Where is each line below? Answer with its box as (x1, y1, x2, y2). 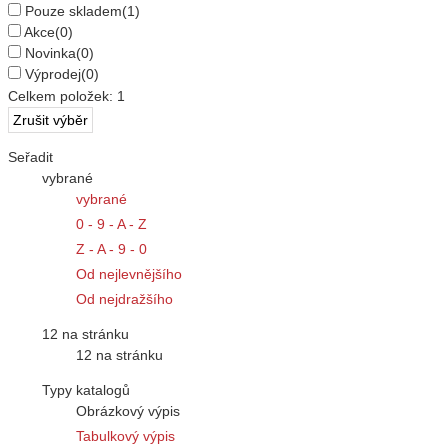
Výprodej (25, 66, 81, 83)
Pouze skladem (25, 3, 122, 20)
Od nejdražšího (76, 291, 173, 308)
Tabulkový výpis (76, 428, 175, 445)
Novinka (25, 45, 76, 62)
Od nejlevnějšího (76, 266, 182, 283)
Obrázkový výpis (76, 403, 180, 420)
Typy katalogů (42, 382, 130, 399)
